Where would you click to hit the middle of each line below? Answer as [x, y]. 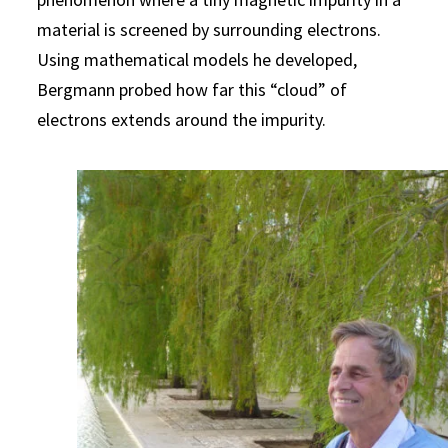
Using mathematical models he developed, [197, 59]
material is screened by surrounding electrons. [209, 29]
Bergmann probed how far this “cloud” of [192, 89]
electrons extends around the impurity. [182, 119]
